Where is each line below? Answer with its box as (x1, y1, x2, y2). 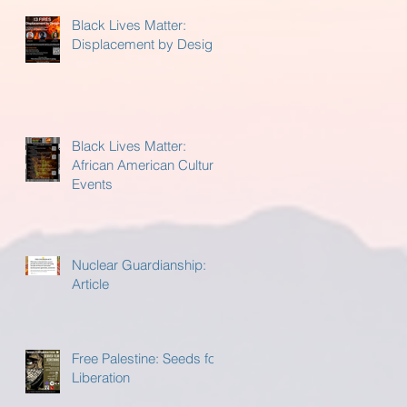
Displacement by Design (72, 35, 220, 53)
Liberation (72, 369, 130, 386)
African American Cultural (72, 156, 223, 174)
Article (72, 275, 109, 293)
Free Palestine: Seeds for (72, 350, 220, 367)
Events (72, 175, 113, 193)
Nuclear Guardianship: (72, 256, 206, 273)
